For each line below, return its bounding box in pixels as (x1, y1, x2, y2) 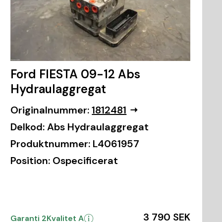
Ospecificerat (53, 154, 118, 167)
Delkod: (10, 120, 45, 133)
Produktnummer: (10, 137, 91, 150)
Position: (10, 154, 51, 167)
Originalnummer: (10, 103, 90, 116)
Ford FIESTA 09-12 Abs (10, 66, 141, 82)
